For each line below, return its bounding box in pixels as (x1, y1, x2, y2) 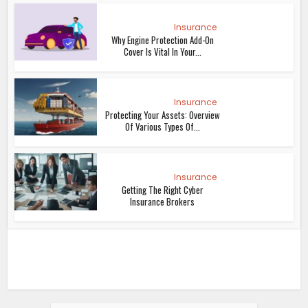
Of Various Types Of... (124, 120, 200, 134)
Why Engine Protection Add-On (111, 33, 214, 47)
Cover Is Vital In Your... (123, 45, 201, 59)
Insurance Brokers (130, 195, 195, 209)
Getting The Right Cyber (121, 183, 203, 197)
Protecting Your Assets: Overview (104, 108, 220, 122)
